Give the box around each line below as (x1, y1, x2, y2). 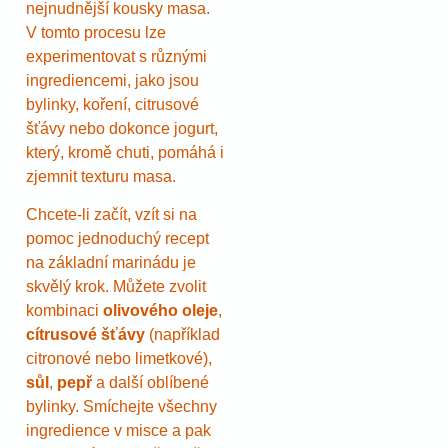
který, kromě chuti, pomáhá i (26, 143, 224, 161)
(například (145, 326, 220, 344)
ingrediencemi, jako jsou (26, 71, 199, 89)
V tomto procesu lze (26, 23, 166, 41)
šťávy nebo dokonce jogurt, (26, 119, 218, 137)
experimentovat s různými (26, 47, 207, 65)
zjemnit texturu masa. (26, 167, 176, 185)
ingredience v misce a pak (26, 422, 211, 440)
